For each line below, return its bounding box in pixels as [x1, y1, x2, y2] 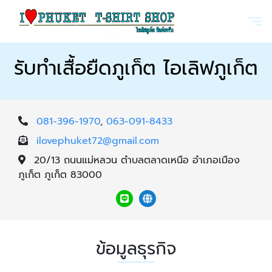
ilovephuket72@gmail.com [36, 134, 159, 148]
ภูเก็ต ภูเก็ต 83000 [18, 168, 102, 182]
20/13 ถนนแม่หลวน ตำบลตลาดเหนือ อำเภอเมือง [34, 153, 240, 168]
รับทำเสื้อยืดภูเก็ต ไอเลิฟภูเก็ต [14, 53, 258, 83]
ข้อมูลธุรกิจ [96, 236, 176, 262]
